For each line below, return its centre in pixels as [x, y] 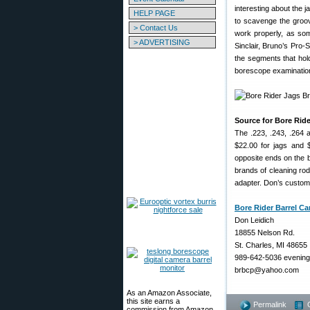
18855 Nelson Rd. [265, 232]
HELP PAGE [154, 13]
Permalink [270, 304]
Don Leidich [254, 220]
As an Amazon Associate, [169, 293]
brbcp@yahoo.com [267, 270]
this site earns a [153, 301]
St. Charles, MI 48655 [271, 245]
